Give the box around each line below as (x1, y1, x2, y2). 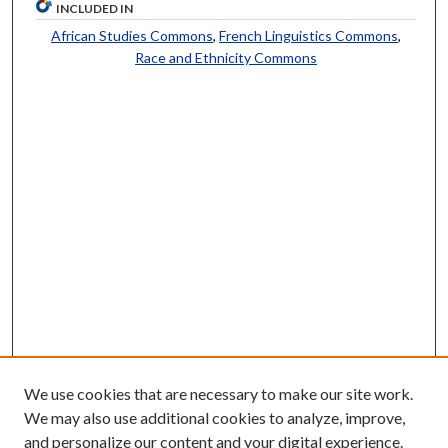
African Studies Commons (51, 26, 214, 44)
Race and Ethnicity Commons (135, 48, 318, 66)
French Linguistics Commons (219, 26, 399, 44)
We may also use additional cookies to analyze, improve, (24, 408, 405, 427)
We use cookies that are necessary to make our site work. (24, 384, 413, 403)
